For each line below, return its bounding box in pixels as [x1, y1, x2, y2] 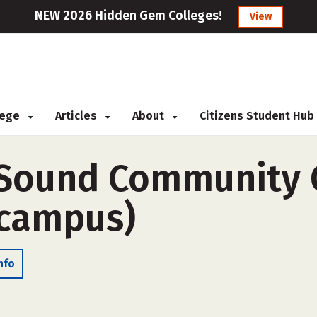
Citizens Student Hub [200, 109, 314, 122]
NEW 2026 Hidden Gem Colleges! [34, 8, 222, 23]
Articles [55, 109, 100, 122]
